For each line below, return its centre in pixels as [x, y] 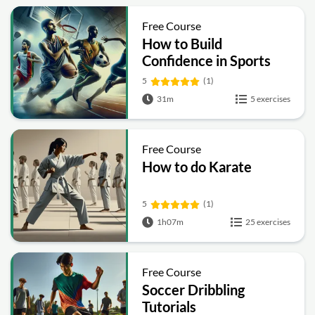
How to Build [182, 44]
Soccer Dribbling [194, 290]
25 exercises [268, 222]
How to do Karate [197, 167]
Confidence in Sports [207, 60]
